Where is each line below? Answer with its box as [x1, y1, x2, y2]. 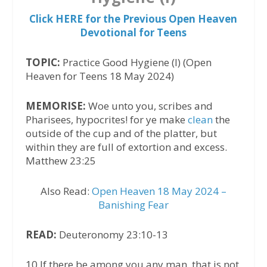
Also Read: [40, 184, 92, 198]
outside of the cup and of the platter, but [25, 126, 217, 141]
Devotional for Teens [80, 26, 187, 39]
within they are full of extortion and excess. [25, 140, 227, 154]
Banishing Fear [98, 197, 169, 212]
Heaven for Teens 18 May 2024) [25, 69, 174, 83]
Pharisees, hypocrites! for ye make [25, 113, 188, 127]
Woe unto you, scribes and [85, 99, 213, 113]
